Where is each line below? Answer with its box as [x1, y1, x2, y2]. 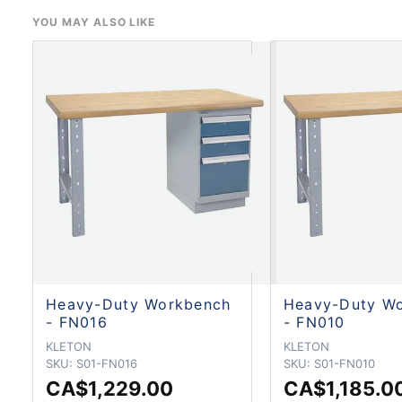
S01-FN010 [313, 355, 375, 371]
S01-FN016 [76, 355, 137, 371]
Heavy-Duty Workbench [46, 294, 232, 313]
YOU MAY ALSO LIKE [32, 14, 156, 29]
